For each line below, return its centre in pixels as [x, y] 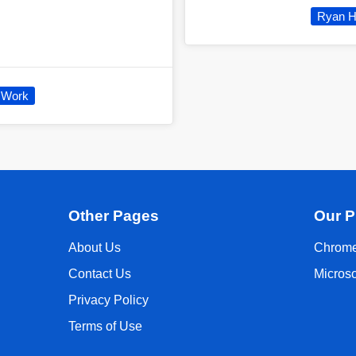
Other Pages [113, 215]
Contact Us [99, 274]
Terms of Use [105, 327]
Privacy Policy [108, 300]
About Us [94, 248]
